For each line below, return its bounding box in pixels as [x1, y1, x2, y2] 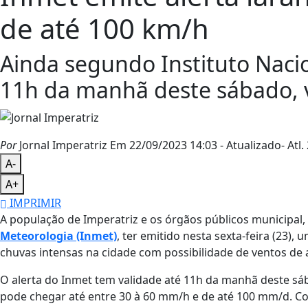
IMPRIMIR [7, 195, 61, 211]
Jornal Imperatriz [16, 137, 107, 153]
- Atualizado [220, 137, 281, 153]
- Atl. [281, 137, 304, 153]
